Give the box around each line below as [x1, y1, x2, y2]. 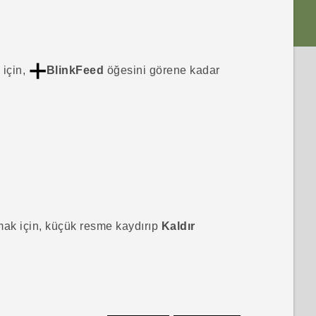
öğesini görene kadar [104, 63, 220, 76]
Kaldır [161, 219, 195, 232]
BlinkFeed [46, 63, 104, 76]
